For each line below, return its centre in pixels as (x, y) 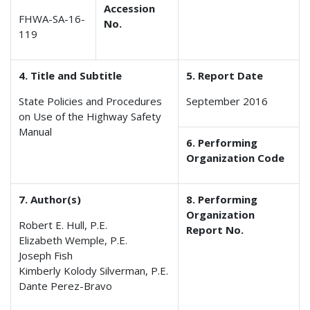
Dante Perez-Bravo (66, 286)
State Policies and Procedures (91, 101)
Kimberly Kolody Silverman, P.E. (94, 271)
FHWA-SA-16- (52, 19)
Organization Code (236, 158)
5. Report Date (225, 76)
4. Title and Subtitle (71, 76)
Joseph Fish (46, 256)
